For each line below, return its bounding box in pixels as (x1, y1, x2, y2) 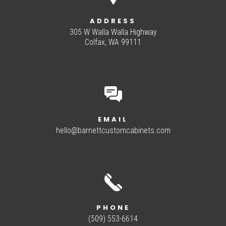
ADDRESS (90, 16, 136, 26)
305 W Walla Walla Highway (69, 27, 157, 37)
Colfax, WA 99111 (85, 37, 141, 47)
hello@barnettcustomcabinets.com (55, 126, 171, 135)
